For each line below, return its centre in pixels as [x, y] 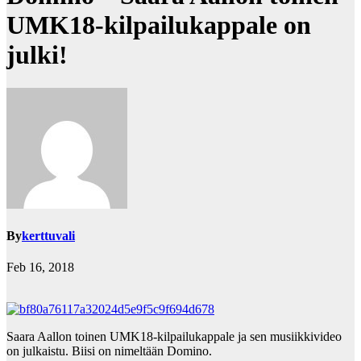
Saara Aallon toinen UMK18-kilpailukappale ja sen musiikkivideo [174, 337]
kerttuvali [48, 236]
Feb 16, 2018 [40, 268]
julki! [37, 55]
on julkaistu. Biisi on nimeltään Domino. [109, 351]
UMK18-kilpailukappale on [159, 25]
